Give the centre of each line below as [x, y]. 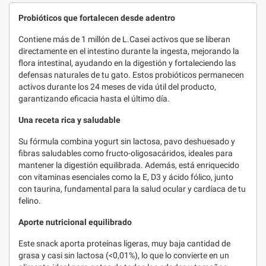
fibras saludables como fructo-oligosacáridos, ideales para [126, 153]
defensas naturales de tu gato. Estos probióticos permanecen [131, 75]
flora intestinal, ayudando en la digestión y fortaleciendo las [127, 63]
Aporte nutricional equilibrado [75, 222]
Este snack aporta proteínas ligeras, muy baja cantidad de [124, 243]
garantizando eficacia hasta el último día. [94, 99]
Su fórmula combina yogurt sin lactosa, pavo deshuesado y [127, 141]
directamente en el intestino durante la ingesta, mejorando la [129, 51]
